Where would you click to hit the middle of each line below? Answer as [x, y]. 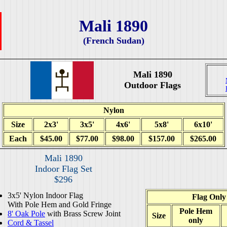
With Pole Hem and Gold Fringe [60, 204]
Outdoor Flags [153, 85]
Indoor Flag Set [63, 169]
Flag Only [209, 197]
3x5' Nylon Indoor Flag [45, 195]
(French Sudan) [113, 41]
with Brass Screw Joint [83, 214]
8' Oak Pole [26, 214]
